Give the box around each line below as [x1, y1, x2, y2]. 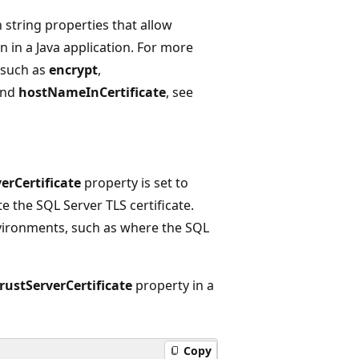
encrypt [49, 60, 98, 79]
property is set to [81, 173, 188, 192]
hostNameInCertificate [18, 83, 166, 101]
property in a [132, 276, 214, 294]
